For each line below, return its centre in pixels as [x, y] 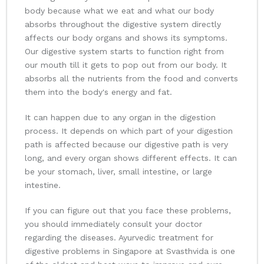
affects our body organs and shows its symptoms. [126, 38]
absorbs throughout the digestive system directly [123, 24]
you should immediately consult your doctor [113, 224]
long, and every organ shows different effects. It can [131, 158]
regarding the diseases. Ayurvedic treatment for [119, 238]
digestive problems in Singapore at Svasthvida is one [130, 251]
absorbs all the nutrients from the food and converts [131, 79]
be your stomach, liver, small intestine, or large [118, 172]
